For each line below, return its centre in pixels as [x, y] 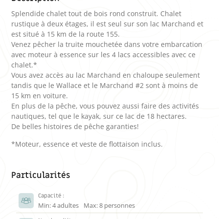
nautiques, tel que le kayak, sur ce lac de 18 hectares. [99, 116]
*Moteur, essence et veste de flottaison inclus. [87, 144]
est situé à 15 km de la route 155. [66, 34]
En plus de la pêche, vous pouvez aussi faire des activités [105, 106]
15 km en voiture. [40, 96]
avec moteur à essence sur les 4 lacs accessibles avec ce [104, 55]
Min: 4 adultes [59, 205]
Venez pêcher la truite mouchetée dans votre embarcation [107, 44]
